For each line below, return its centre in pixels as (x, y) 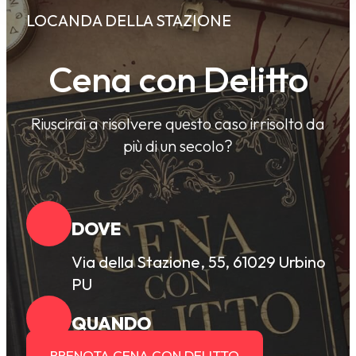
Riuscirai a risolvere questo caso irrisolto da (178, 124)
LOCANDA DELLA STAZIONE (129, 20)
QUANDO (111, 324)
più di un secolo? (178, 146)
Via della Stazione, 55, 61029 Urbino (199, 262)
